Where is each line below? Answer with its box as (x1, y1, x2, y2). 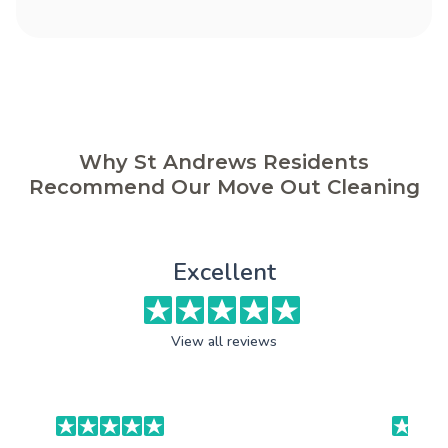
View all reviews (171, 332, 277, 352)
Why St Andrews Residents (79, 150, 369, 175)
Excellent (172, 256, 276, 289)
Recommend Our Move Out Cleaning (28, 175, 420, 200)
